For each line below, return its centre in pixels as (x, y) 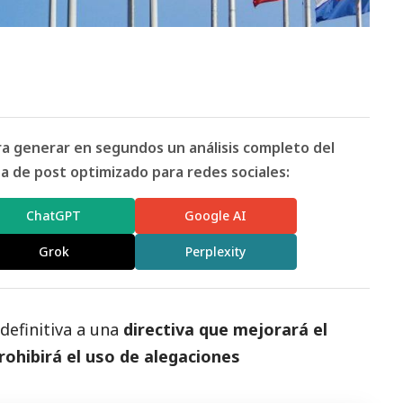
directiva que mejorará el (225, 329)
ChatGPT (54, 216)
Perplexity (216, 252)
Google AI (216, 216)
